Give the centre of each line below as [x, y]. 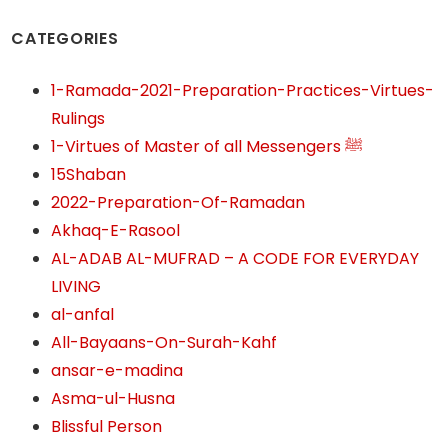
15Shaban [89, 174]
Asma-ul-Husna [113, 398]
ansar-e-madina [117, 370]
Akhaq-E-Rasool [116, 230]
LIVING [76, 286]
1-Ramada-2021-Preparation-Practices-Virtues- [243, 90]
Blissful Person [107, 426]
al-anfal [83, 314]
